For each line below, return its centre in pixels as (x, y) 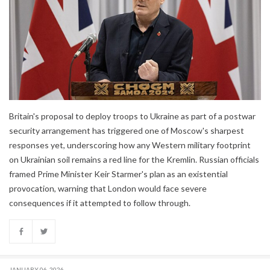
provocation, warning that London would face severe (108, 188)
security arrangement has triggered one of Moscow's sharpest (127, 130)
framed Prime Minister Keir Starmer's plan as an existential (118, 174)
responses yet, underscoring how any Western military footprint (130, 145)
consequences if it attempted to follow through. (100, 202)
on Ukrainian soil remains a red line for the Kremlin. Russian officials (134, 159)
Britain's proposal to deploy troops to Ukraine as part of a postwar (132, 116)
